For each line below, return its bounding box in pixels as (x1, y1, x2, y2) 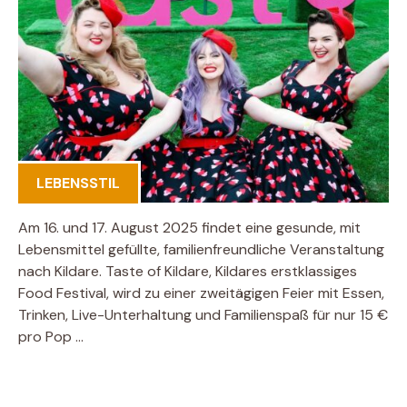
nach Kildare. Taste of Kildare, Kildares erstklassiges (18, 261, 357, 281)
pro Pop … (18, 326, 84, 346)
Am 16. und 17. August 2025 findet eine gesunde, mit (18, 217, 361, 237)
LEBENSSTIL (36, 173, 120, 193)
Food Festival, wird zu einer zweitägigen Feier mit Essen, (18, 283, 384, 303)
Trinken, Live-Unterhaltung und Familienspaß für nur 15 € (18, 304, 388, 324)
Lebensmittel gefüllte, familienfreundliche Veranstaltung (18, 239, 384, 259)
